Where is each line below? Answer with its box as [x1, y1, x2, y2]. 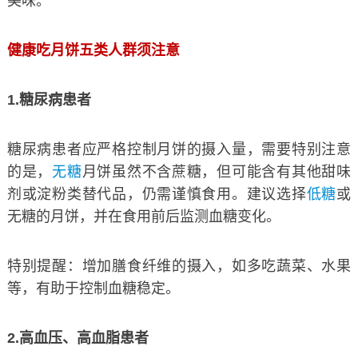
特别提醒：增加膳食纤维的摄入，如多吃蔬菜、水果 [6, 257, 352, 274]
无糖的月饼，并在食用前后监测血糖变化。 [6, 208, 280, 225]
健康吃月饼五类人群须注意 [6, 42, 180, 58]
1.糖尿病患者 [6, 91, 91, 108]
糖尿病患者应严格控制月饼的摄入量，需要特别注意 [6, 141, 352, 157]
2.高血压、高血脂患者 [6, 329, 149, 346]
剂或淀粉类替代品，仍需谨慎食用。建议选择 [6, 185, 307, 202]
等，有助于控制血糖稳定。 [6, 280, 180, 296]
